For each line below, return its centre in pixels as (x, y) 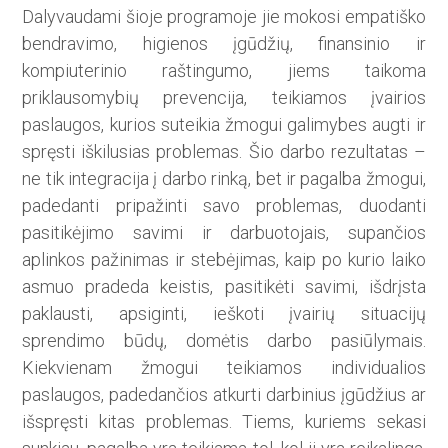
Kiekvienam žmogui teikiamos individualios (224, 368)
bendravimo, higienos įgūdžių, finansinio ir (224, 44)
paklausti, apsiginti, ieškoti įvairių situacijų (224, 314)
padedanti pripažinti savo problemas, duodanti (224, 206)
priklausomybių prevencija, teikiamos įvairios (224, 98)
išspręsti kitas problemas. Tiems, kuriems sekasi (224, 422)
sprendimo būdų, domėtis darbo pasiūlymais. (224, 341)
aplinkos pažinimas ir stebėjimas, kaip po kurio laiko (224, 260)
